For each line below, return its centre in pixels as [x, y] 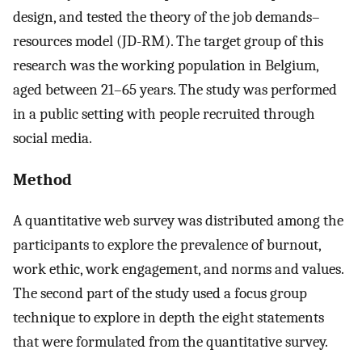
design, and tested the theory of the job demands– [166, 17]
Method [42, 180]
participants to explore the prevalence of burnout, [167, 245]
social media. [53, 138]
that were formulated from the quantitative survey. [170, 342]
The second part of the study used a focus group [160, 294]
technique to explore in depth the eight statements [168, 318]
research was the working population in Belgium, [166, 65]
